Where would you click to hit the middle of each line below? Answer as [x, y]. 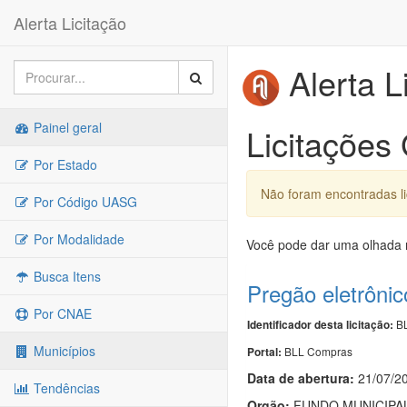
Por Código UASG [84, 202]
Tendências [65, 388]
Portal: [266, 352]
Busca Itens [65, 276]
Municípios [63, 351]
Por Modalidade [77, 239]
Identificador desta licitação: [320, 324]
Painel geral [66, 127]
